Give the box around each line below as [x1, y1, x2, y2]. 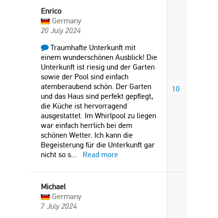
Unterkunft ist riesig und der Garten [41, 62, 155, 72]
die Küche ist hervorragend [41, 101, 127, 110]
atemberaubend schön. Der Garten [41, 82, 151, 91]
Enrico [41, 6, 61, 16]
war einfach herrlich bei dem [41, 121, 132, 130]
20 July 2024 [41, 26, 81, 35]
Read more [83, 150, 118, 159]
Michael [41, 182, 66, 191]
